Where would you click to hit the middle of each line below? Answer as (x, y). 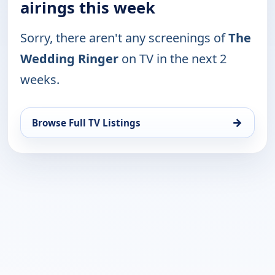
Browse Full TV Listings (86, 122)
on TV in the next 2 (172, 58)
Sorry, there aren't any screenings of (124, 37)
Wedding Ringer (69, 58)
